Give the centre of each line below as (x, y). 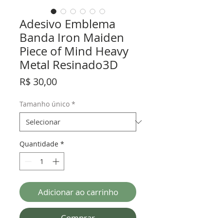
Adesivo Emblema (67, 24)
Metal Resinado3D (69, 65)
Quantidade (39, 144)
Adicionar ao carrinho (78, 192)
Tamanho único (45, 104)
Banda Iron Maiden (72, 38)
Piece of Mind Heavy (74, 51)
